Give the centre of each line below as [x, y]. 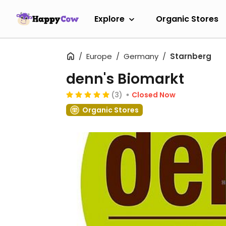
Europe [99, 56]
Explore [109, 19]
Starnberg [191, 56]
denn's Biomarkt [125, 79]
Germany [141, 56]
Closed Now [154, 95]
